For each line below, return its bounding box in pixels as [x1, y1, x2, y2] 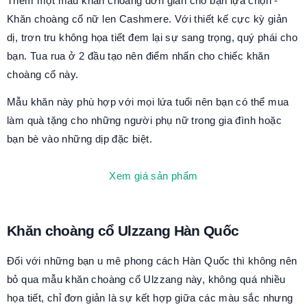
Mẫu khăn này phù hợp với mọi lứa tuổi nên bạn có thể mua [7, 95, 289, 108]
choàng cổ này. [7, 69, 79, 81]
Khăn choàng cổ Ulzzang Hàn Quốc [7, 223, 239, 239]
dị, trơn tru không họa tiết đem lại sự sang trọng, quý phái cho [7, 32, 298, 44]
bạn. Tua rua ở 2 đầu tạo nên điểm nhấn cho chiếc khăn [7, 50, 270, 62]
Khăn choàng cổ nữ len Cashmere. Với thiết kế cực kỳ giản [7, 13, 288, 25]
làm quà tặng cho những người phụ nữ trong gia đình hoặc [7, 114, 282, 126]
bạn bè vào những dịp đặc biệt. [7, 132, 152, 145]
